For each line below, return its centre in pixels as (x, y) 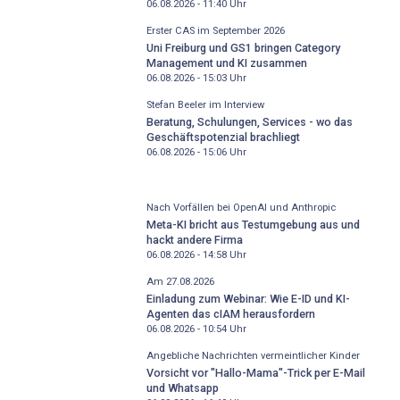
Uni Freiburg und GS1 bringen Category (243, 47)
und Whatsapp (182, 387)
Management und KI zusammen (226, 62)
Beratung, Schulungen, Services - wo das (249, 121)
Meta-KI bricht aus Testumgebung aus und (253, 224)
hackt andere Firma (194, 239)
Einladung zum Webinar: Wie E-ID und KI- (248, 298)
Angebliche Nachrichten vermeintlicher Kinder (253, 356)
